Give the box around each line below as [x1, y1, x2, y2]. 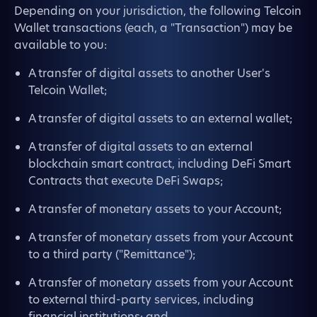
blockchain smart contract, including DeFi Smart [28, 156, 291, 172]
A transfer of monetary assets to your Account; [28, 201, 282, 217]
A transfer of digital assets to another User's [28, 65, 270, 81]
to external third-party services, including [28, 292, 254, 308]
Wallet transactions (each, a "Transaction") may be [14, 20, 292, 36]
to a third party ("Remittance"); [28, 246, 195, 263]
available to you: [14, 37, 107, 53]
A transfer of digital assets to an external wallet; [28, 110, 292, 127]
